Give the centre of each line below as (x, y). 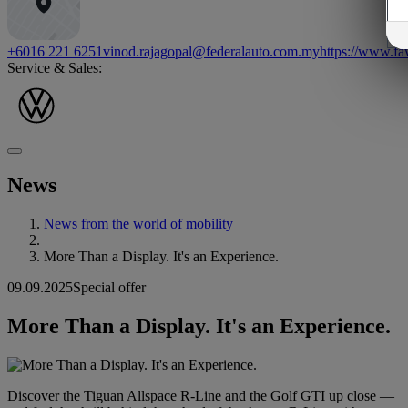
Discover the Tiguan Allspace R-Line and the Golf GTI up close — (201, 395)
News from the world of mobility (138, 224)
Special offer (109, 288)
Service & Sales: (55, 68)
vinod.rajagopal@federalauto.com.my (211, 52)
